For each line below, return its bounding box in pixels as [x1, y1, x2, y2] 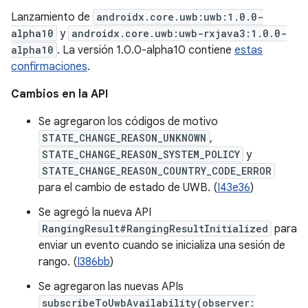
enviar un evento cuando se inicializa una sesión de [38, 239, 285, 252]
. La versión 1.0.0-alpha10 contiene [57, 43, 234, 57]
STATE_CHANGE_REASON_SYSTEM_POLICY [42, 148, 240, 161]
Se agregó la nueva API [38, 206, 151, 219]
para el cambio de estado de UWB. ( [38, 181, 217, 195]
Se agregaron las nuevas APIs [38, 280, 184, 294]
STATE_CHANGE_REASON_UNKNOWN [42, 131, 206, 144]
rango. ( [38, 255, 77, 269]
